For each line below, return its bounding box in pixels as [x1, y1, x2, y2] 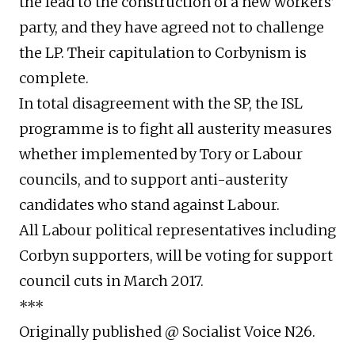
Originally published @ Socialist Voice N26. [19, 323, 315, 342]
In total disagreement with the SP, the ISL [19, 94, 303, 113]
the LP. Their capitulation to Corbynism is [19, 44, 307, 63]
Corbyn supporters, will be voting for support [19, 246, 333, 265]
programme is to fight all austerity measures [19, 120, 332, 139]
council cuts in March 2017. [19, 272, 204, 291]
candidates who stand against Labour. [19, 196, 280, 215]
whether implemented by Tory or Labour [19, 145, 303, 164]
